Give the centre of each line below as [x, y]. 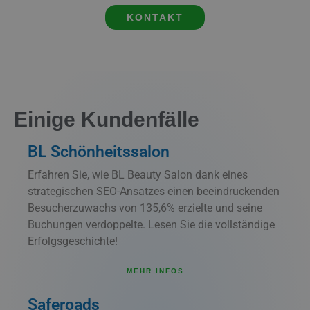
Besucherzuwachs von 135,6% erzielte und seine [145, 208]
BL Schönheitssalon [99, 152]
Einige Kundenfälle [107, 119]
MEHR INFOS [155, 271]
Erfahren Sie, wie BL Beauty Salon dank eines [138, 174]
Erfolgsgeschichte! [73, 241]
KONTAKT [155, 17]
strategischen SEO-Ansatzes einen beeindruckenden [154, 191]
